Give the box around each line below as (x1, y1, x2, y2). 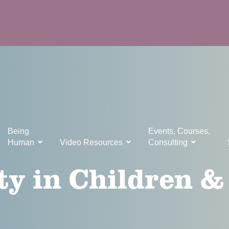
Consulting (148, 138, 188, 147)
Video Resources (60, 138, 123, 147)
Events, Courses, (148, 126, 210, 135)
